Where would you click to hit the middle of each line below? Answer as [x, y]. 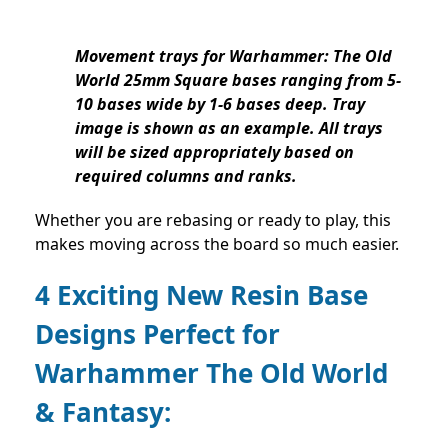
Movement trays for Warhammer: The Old [233, 55]
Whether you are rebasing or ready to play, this [213, 219]
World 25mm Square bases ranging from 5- [238, 79]
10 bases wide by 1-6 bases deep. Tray [220, 103]
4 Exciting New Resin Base [201, 294]
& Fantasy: [103, 411]
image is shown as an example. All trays [229, 127]
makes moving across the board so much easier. [217, 243]
